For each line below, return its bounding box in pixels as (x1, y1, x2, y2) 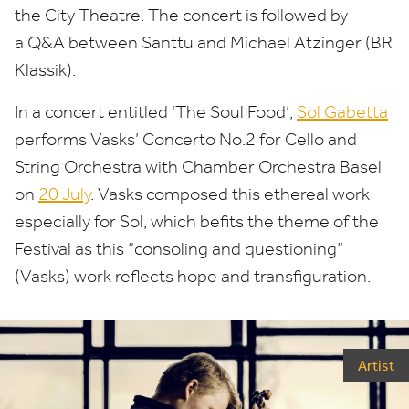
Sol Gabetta (297, 101, 388, 122)
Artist (358, 356, 394, 374)
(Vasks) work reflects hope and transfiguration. (15, 266, 374, 287)
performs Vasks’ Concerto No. (15, 129, 246, 150)
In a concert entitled (15, 101, 172, 122)
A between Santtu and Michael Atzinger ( (53, 32, 371, 53)
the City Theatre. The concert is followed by (15, 5, 348, 26)
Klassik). (15, 59, 76, 80)
